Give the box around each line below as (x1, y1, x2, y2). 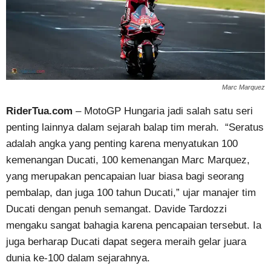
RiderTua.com (6, 105, 73, 117)
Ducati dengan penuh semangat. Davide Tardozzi (6, 203, 227, 215)
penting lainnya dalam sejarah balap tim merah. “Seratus (6, 121, 264, 133)
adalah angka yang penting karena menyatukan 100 (6, 137, 238, 149)
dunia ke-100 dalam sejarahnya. (6, 252, 150, 264)
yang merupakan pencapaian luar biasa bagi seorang (6, 170, 244, 182)
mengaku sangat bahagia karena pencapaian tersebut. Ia (6, 219, 261, 231)
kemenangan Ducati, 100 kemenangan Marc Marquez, (6, 154, 250, 166)
